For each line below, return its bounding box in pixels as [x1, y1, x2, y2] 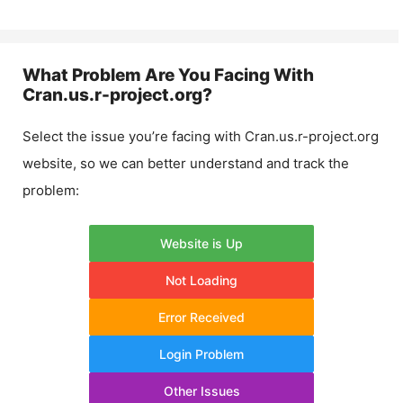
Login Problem [159, 345, 244, 362]
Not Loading [166, 272, 237, 288]
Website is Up [160, 235, 243, 251]
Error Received [158, 309, 245, 325]
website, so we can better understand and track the [22, 155, 349, 172]
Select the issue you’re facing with [22, 128, 245, 145]
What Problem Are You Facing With [22, 65, 314, 85]
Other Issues [163, 382, 240, 399]
